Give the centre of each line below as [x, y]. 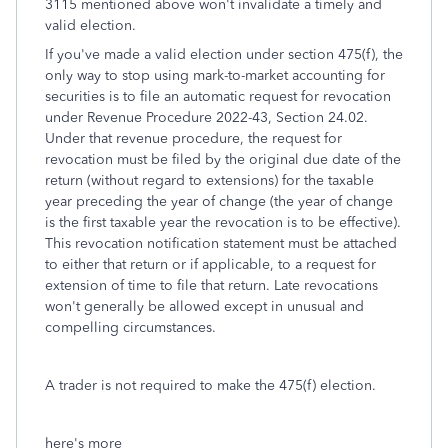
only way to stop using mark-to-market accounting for [215, 75]
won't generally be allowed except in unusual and [204, 306]
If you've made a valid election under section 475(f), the [224, 54]
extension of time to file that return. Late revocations [211, 285]
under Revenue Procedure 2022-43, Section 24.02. [206, 117]
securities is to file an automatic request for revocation [218, 96]
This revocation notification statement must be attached [221, 243]
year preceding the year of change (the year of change [219, 201]
